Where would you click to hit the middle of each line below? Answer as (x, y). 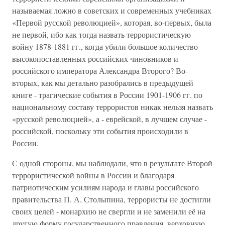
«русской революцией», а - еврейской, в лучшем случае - (109, 119)
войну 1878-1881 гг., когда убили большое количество (105, 46)
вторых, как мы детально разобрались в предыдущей (103, 83)
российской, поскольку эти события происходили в (100, 131)
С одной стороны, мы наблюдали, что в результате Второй (112, 163)
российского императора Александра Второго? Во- (100, 71)
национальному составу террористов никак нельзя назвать (113, 107)
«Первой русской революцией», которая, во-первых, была (112, 22)
